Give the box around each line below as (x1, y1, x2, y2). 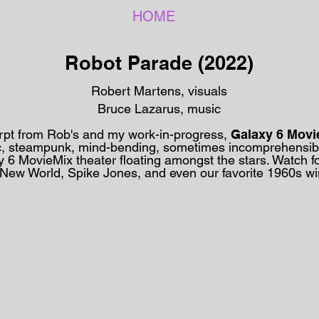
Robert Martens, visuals (91, 83, 227, 98)
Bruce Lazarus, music (98, 101, 221, 116)
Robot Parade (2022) (65, 51, 253, 74)
